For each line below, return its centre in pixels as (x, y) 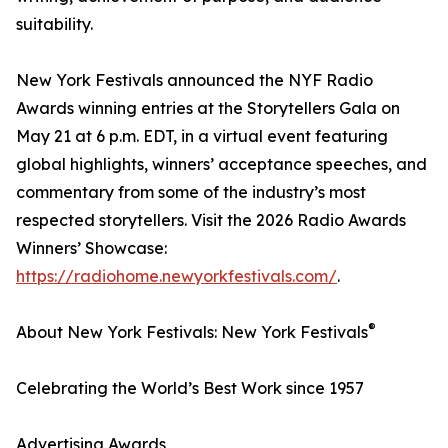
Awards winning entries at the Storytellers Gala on (208, 108)
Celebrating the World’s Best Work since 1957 (190, 388)
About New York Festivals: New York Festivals (192, 332)
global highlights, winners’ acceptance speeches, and (221, 164)
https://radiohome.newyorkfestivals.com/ (176, 276)
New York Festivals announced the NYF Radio (194, 80)
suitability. (54, 24)
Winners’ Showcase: (91, 248)
